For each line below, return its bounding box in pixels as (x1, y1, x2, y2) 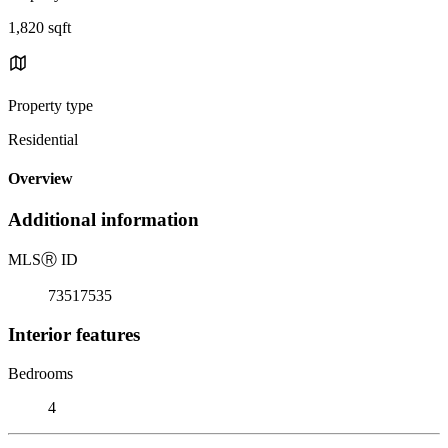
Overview (8, 170, 73, 188)
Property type (8, 96, 93, 114)
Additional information (8, 209, 199, 231)
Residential (8, 130, 78, 148)
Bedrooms (8, 364, 73, 382)
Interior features (8, 323, 140, 345)
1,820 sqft (8, 18, 71, 36)
